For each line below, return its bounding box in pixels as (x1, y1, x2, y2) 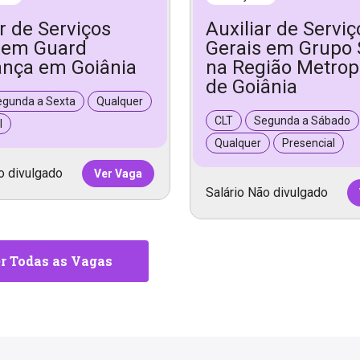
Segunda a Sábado (254, 113, 350, 127)
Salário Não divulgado (206, 184, 328, 200)
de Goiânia (206, 75, 297, 98)
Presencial (282, 136, 335, 149)
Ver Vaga (94, 166, 142, 180)
